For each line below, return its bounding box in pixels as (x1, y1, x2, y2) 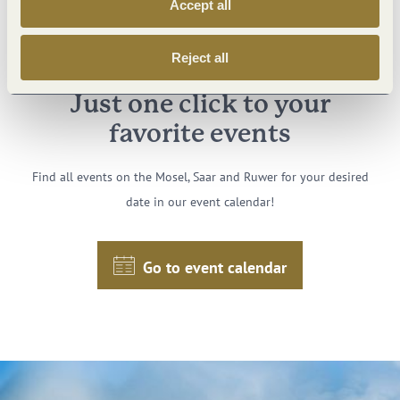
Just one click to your (70, 94, 330, 118)
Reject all (171, 49, 229, 65)
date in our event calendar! (126, 194, 274, 211)
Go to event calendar (143, 256, 287, 278)
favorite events (109, 123, 291, 147)
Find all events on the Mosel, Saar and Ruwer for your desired (31, 169, 369, 186)
